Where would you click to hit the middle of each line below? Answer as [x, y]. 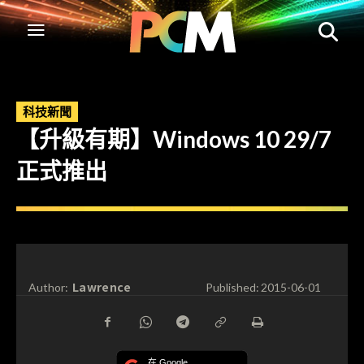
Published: [232, 288]
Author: [48, 288]
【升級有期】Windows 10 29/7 [174, 139]
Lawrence [102, 286]
